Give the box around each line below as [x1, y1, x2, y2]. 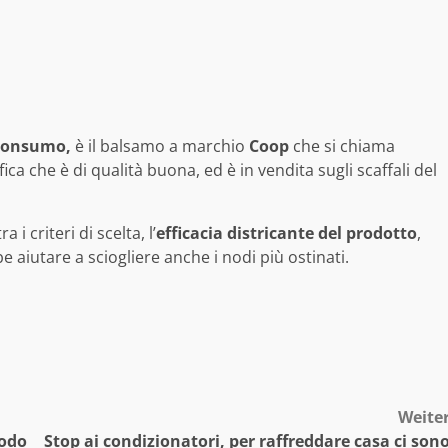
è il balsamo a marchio [71, 135, 249, 158]
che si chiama [289, 135, 395, 158]
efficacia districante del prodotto [156, 222, 417, 245]
